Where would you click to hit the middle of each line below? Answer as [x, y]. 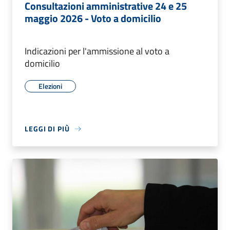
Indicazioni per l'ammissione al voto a [97, 51]
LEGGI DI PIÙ [47, 129]
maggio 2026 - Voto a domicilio [93, 18]
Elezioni [50, 86]
